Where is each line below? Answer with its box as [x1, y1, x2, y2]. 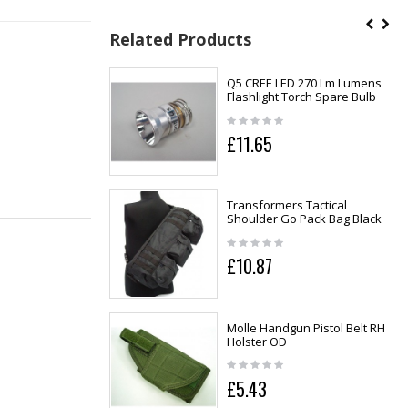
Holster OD [226, 332, 287, 350]
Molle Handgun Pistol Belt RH [226, 319, 385, 336]
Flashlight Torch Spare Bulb [226, 88, 376, 106]
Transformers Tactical [226, 197, 347, 214]
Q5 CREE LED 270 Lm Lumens [226, 75, 382, 92]
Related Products [108, 28, 251, 51]
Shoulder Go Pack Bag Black [226, 210, 382, 228]
